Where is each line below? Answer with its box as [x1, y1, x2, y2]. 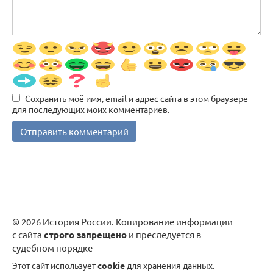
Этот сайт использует [12, 259, 97, 271]
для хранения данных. [125, 259, 214, 271]
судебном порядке [12, 241, 93, 253]
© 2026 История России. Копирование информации [12, 215, 233, 227]
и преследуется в [127, 228, 201, 240]
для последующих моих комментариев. [12, 103, 169, 115]
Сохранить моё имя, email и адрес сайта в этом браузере [25, 92, 248, 104]
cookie [97, 259, 125, 271]
